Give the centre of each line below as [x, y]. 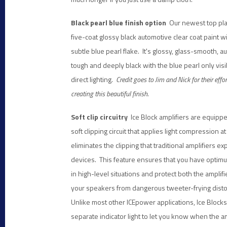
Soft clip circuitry [99, 117]
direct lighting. [93, 79]
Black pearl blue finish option [119, 23]
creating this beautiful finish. [110, 93]
